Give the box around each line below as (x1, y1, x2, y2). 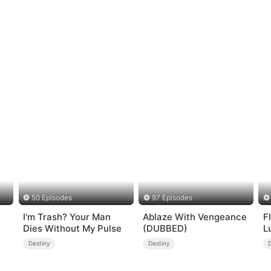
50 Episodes (31, 194, 73, 203)
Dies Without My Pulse (23, 222, 122, 234)
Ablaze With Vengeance (143, 211, 247, 223)
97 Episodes (151, 194, 192, 203)
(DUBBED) (143, 222, 188, 234)
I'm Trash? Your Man (23, 211, 111, 223)
